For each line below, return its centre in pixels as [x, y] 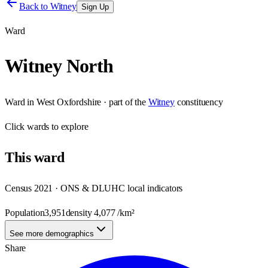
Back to [35, 6]
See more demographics [52, 233]
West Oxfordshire [69, 102]
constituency [200, 102]
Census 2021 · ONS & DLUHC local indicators [94, 188]
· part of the [124, 102]
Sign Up [95, 7]
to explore [69, 126]
